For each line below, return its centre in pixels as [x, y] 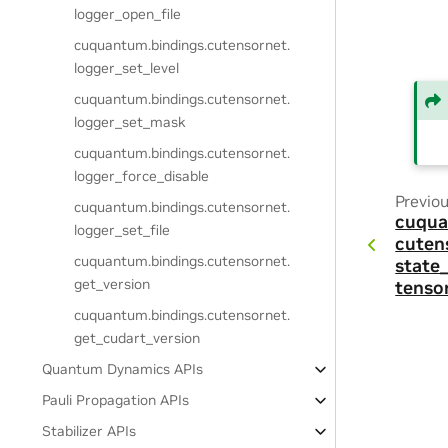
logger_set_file [122, 230]
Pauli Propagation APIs [116, 400]
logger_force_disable [142, 176]
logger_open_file [128, 14]
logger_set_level [127, 68]
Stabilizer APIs [89, 431]
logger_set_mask [130, 122]
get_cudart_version [137, 338]
